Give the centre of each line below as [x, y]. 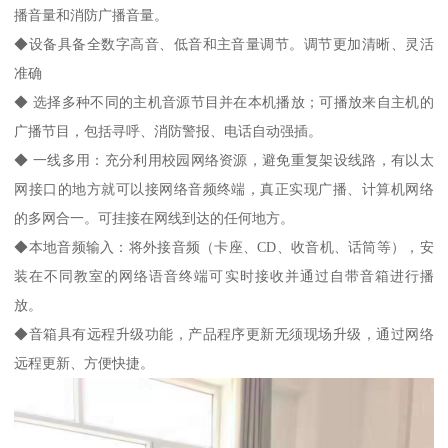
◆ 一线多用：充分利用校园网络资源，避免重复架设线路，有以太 [224, 159]
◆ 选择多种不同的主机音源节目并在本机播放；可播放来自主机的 [224, 101]
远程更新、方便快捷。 [84, 362]
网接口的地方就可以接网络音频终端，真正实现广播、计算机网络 [224, 188]
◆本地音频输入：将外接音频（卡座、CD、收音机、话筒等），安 [224, 246]
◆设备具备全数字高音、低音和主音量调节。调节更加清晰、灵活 [224, 43]
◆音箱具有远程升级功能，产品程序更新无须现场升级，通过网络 [224, 333]
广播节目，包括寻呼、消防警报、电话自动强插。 [168, 130]
